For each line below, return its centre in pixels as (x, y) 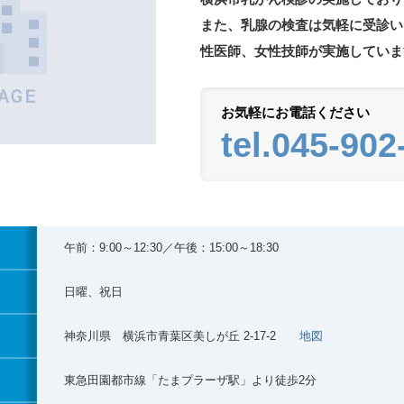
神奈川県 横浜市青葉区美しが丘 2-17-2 (182, 336)
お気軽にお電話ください (295, 113)
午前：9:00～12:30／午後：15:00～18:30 (171, 248)
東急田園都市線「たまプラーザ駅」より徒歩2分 (190, 380)
